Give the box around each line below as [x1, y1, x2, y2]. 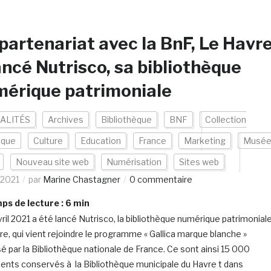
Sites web [178, 157, 219, 167]
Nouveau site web [15, 157, 89, 167]
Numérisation [106, 157, 162, 167]
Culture [33, 135, 63, 146]
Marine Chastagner [42, 174, 120, 184]
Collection [204, 114, 246, 125]
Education [80, 135, 121, 146]
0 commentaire [129, 174, 192, 184]
